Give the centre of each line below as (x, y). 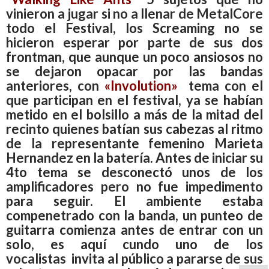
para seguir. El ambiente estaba (134, 201)
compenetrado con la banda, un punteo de (134, 215)
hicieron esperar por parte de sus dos (134, 42)
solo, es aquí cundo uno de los (134, 244)
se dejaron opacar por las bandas (134, 71)
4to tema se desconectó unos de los (134, 172)
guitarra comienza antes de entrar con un (134, 229)
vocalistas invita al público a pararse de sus (134, 258)
